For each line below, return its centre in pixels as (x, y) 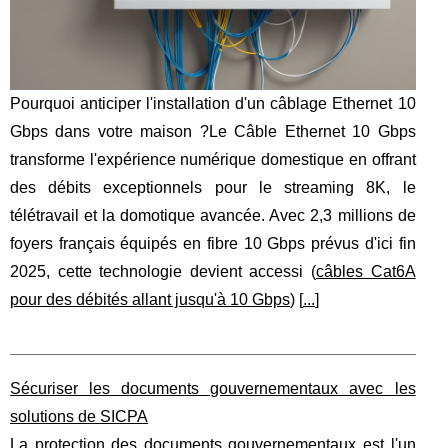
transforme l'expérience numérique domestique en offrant (213, 159)
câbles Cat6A (366, 271)
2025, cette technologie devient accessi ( (163, 271)
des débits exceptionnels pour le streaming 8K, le (213, 187)
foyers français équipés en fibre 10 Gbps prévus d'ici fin (213, 243)
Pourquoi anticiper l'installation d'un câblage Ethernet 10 (213, 103)
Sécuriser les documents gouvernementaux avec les (213, 388)
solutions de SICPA (79, 416)
